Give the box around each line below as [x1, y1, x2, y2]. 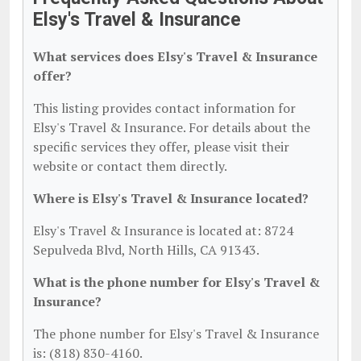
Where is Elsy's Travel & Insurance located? [33, 189, 309, 207]
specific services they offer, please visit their [33, 138, 289, 156]
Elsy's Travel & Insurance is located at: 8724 [33, 222, 293, 239]
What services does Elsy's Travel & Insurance [33, 48, 317, 65]
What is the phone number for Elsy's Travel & [33, 273, 320, 291]
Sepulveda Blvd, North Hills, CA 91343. [33, 241, 259, 259]
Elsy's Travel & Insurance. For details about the [33, 118, 310, 136]
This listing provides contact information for [33, 99, 296, 117]
